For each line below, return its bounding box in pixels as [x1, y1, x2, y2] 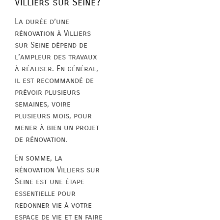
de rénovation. [15, 134, 67, 144]
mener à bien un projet [15, 122, 99, 132]
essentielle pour [15, 189, 76, 198]
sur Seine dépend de [15, 40, 87, 50]
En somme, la [15, 153, 62, 163]
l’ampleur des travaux [15, 52, 97, 61]
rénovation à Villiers [15, 28, 91, 38]
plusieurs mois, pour [15, 110, 92, 120]
